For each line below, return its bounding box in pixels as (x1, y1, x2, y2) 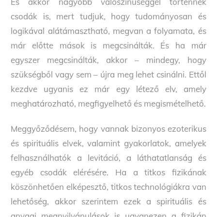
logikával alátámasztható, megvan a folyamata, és (11, 26, 206, 36)
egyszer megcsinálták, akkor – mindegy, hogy (11, 55, 206, 65)
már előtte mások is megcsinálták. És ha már (11, 40, 206, 50)
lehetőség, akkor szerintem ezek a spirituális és (11, 196, 206, 207)
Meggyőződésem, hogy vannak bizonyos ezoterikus (11, 124, 206, 134)
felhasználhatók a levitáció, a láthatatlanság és (11, 153, 206, 163)
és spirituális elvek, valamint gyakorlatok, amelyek (11, 138, 206, 149)
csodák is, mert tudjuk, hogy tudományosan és (11, 11, 206, 21)
